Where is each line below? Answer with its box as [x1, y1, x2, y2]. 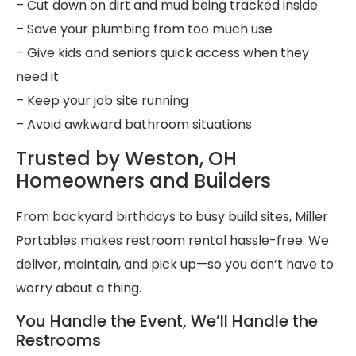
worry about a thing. [16, 279, 141, 298]
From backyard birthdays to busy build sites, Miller [16, 207, 328, 226]
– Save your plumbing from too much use [16, 19, 273, 38]
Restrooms [16, 329, 101, 352]
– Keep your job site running [16, 91, 188, 110]
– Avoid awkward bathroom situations [16, 114, 252, 133]
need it [16, 67, 59, 86]
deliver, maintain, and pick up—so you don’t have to [16, 255, 334, 274]
